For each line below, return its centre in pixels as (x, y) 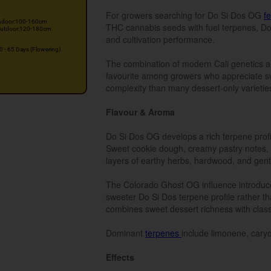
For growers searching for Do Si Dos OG (185, 15)
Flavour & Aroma (140, 112)
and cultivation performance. (160, 39)
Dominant (126, 233)
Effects (120, 257)
